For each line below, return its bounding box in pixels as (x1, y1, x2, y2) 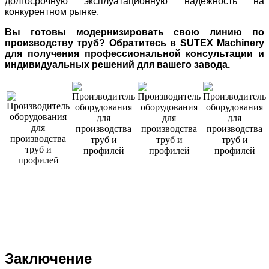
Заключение (5, 250, 92, 267)
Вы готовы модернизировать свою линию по (5, 26, 264, 37)
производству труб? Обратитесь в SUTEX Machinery (5, 37, 264, 48)
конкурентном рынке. (5, 6, 99, 17)
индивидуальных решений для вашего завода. (5, 59, 230, 70)
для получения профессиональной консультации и (5, 48, 264, 59)
